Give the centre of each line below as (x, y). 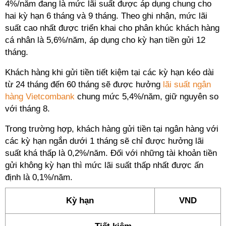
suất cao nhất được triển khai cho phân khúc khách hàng (112, 28)
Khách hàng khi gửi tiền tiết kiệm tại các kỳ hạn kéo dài (109, 72)
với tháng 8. (29, 109)
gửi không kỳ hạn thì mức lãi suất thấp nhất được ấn (104, 165)
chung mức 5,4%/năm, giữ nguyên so (147, 97)
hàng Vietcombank (40, 97)
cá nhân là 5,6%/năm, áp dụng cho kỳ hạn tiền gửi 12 (105, 40)
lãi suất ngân (187, 84)
